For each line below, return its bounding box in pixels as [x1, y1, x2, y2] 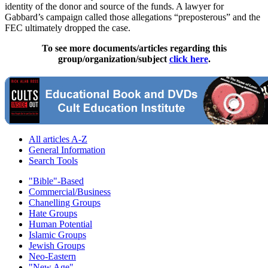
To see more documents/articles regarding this [41, 43, 227, 54]
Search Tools [29, 156, 78, 166]
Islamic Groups [29, 230, 86, 240]
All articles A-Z [29, 134, 87, 145]
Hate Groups [29, 208, 77, 219]
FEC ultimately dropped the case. [5, 23, 130, 33]
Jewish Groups [29, 240, 85, 251]
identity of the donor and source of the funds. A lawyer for [5, 1, 224, 12]
